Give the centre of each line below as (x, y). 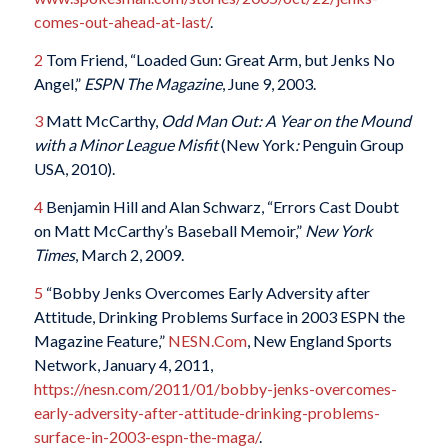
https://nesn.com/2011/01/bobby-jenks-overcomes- (215, 388)
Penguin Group (351, 145)
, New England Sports (319, 340)
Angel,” (58, 83)
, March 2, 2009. (129, 254)
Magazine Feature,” (100, 340)
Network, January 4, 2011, (123, 364)
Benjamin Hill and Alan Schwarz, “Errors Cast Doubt (220, 206)
